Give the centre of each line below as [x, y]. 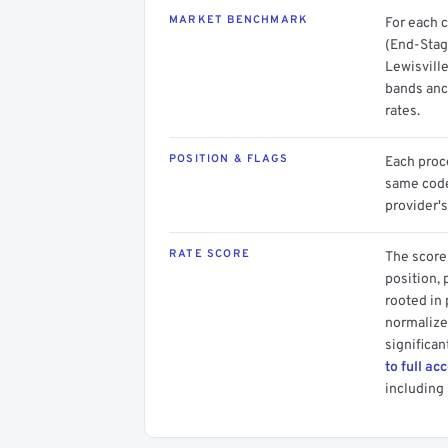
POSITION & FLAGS [229, 159]
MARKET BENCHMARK [239, 20]
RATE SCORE [209, 254]
